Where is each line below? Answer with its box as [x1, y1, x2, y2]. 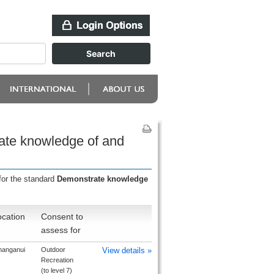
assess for [40, 225, 81, 235]
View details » [102, 246, 152, 255]
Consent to [40, 212, 83, 221]
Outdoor [40, 246, 65, 253]
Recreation [40, 256, 73, 264]
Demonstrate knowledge [56, 174, 148, 183]
